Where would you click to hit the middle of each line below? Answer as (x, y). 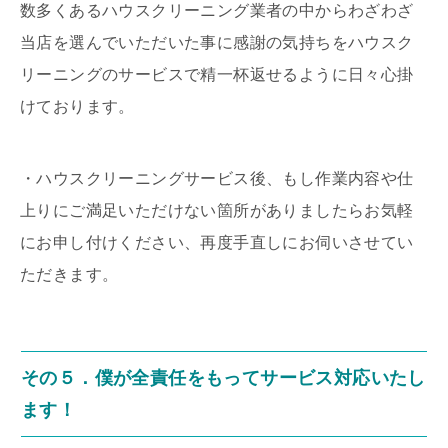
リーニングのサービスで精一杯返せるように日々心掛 (217, 75)
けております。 (77, 107)
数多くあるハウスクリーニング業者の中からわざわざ (217, 11)
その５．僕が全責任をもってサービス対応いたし (223, 378)
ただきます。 (69, 275)
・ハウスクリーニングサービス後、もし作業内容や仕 (217, 179)
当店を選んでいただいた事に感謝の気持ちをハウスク (217, 43)
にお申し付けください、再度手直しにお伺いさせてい (217, 243)
